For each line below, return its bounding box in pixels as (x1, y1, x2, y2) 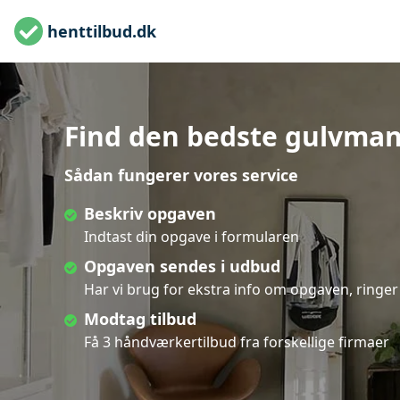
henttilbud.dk (47, 20, 156, 42)
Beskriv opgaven (84, 203, 216, 224)
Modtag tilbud (84, 308, 196, 329)
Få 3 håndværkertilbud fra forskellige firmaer (84, 332, 389, 352)
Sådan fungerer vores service (64, 164, 298, 186)
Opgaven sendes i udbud (84, 255, 280, 277)
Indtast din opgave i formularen (84, 227, 299, 246)
